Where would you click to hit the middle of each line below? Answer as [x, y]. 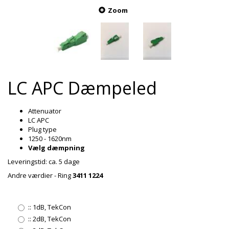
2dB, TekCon [51, 219]
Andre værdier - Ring [40, 175]
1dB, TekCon [51, 207]
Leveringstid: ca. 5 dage [44, 161]
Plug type [42, 129]
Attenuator [45, 111]
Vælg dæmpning [56, 147]
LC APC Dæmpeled [82, 88]
